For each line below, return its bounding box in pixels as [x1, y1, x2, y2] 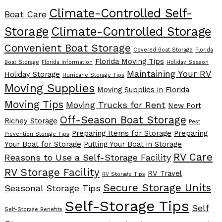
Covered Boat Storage [133, 47, 193, 54]
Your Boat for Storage [4, 140, 81, 149]
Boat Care [4, 9, 47, 20]
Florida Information [41, 59, 93, 66]
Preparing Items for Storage [71, 129, 171, 138]
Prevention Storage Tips [4, 131, 69, 138]
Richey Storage [4, 116, 57, 126]
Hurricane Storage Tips [62, 72, 124, 79]
